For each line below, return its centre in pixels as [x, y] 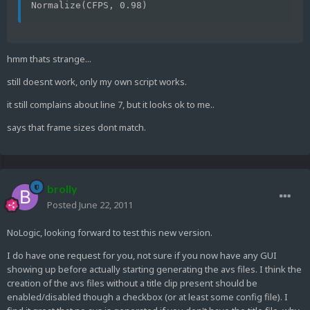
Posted [63, 205]
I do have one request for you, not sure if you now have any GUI [142, 256]
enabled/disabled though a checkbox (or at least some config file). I [147, 297]
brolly [62, 189]
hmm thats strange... [49, 59]
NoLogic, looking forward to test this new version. [110, 233]
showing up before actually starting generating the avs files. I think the [154, 270]
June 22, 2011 [106, 205]
